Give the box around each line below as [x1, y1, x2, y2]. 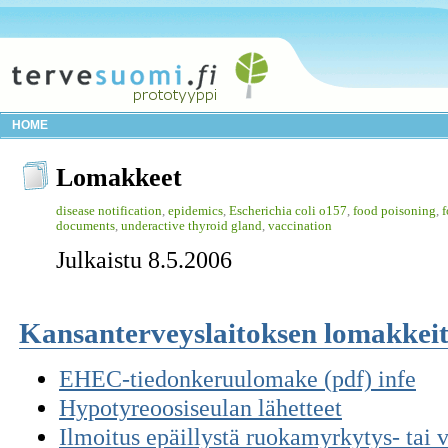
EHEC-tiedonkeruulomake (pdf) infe [59, 366, 416, 393]
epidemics [168, 202, 223, 218]
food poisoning [353, 202, 436, 218]
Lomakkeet [56, 162, 182, 192]
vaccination [268, 217, 332, 233]
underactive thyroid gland [121, 217, 262, 233]
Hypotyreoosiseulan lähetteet [59, 395, 342, 422]
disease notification [56, 202, 162, 218]
